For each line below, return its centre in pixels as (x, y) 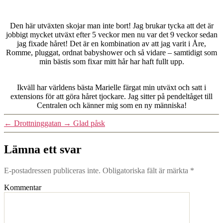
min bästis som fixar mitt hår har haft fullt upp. (111, 61)
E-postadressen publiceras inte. (52, 170)
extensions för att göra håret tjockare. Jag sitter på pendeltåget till (111, 96)
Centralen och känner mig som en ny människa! (111, 105)
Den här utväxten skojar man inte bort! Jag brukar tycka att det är (111, 25)
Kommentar (23, 187)
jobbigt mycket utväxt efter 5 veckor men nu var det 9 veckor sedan (111, 34)
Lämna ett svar (43, 149)
